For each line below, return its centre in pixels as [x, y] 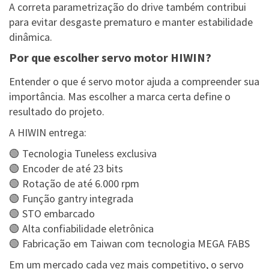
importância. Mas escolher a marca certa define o [120, 97]
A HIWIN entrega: [48, 133]
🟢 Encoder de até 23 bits [66, 169]
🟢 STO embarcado [52, 214]
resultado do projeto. [57, 112]
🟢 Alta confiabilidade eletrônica [81, 229]
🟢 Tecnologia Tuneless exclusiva [83, 154]
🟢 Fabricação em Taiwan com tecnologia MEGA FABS [129, 244]
